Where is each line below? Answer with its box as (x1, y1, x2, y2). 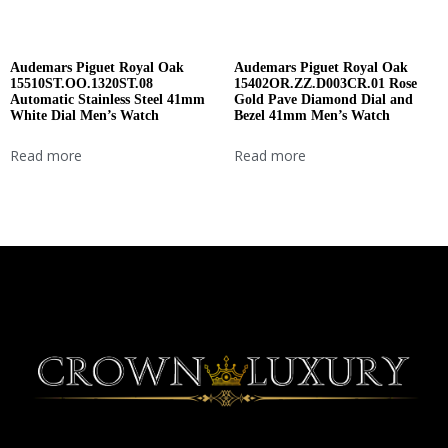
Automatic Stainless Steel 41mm (10, 92, 205, 108)
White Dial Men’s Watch (10, 108, 159, 124)
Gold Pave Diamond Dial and (234, 92, 413, 108)
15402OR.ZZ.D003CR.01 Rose (234, 76, 417, 92)
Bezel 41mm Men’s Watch (234, 108, 390, 124)
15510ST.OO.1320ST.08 (10, 76, 153, 92)
